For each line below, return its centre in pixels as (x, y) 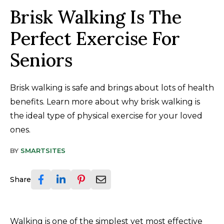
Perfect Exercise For (95, 39)
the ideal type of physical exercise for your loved (106, 116)
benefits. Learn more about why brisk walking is (105, 102)
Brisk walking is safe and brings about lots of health (112, 88)
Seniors (41, 60)
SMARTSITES (43, 151)
